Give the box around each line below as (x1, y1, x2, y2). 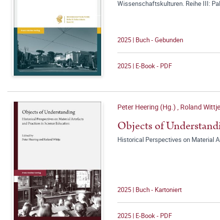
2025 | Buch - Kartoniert (117, 185, 182, 194)
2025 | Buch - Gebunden (117, 35, 183, 44)
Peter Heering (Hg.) (117, 102, 177, 111)
